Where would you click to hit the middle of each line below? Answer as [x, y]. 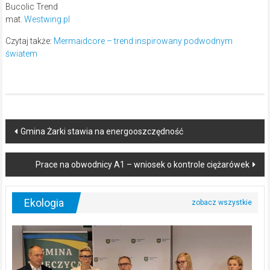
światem [21, 54]
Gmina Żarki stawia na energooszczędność [102, 132]
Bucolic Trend [31, 7]
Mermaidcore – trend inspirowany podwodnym [143, 41]
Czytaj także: [29, 41]
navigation [43, 151]
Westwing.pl [47, 20]
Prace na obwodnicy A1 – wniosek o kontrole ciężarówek [143, 165]
